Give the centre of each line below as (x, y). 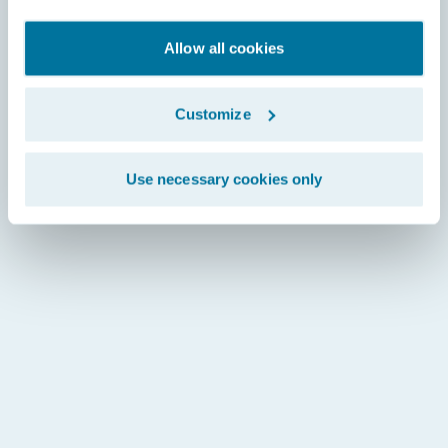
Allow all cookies (224, 48)
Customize (212, 113)
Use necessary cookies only (224, 179)
